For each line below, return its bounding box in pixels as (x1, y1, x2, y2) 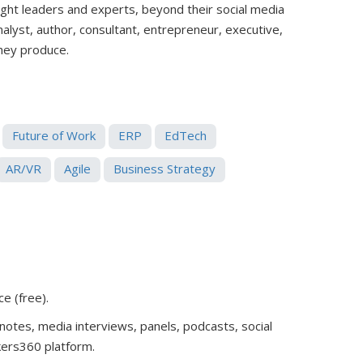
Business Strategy (113, 160, 216, 177)
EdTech (164, 127, 207, 143)
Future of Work (12, 127, 96, 143)
